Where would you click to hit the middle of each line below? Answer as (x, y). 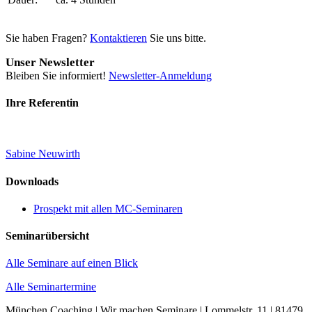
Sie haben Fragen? (48, 38)
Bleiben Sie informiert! (57, 75)
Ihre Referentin (42, 103)
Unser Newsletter (50, 62)
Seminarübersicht (47, 236)
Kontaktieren (118, 38)
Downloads (32, 181)
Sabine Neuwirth (43, 154)
